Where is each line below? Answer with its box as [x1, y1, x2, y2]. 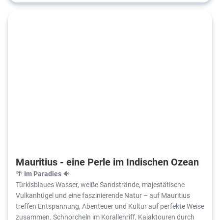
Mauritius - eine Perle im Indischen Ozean [16, 155, 199, 168]
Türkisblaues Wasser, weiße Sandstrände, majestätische [16, 179, 185, 189]
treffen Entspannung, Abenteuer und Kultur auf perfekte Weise [16, 201, 204, 211]
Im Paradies [24, 168, 61, 178]
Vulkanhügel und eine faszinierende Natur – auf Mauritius [16, 190, 190, 200]
